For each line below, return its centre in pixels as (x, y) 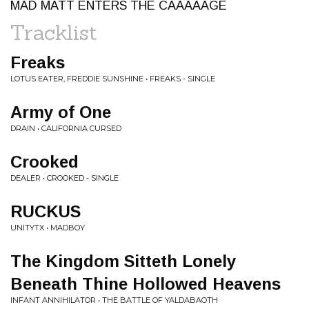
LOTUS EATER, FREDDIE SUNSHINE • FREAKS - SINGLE (113, 78)
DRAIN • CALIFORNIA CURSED (66, 128)
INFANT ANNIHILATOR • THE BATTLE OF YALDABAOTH (114, 300)
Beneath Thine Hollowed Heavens (146, 283)
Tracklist (54, 32)
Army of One (61, 112)
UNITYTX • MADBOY (48, 227)
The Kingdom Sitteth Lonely (123, 261)
